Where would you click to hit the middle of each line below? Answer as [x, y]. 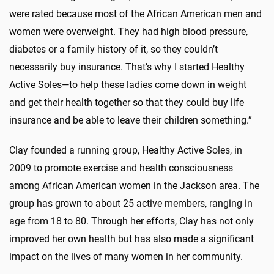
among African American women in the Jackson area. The [134, 186]
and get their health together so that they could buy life [127, 103]
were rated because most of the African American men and [135, 14]
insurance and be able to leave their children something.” [131, 120]
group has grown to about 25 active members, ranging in [131, 204]
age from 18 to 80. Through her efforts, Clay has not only [131, 221]
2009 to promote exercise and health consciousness [121, 168]
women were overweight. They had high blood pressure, [128, 32]
